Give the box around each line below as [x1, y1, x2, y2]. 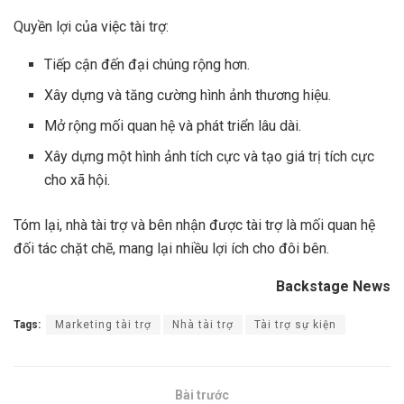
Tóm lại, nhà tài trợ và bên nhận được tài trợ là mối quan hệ [14, 216, 375, 234]
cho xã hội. [44, 171, 111, 189]
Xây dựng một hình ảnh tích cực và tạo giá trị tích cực [44, 148, 375, 166]
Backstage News [276, 278, 390, 296]
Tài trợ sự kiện [254, 318, 336, 332]
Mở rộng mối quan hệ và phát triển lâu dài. [44, 117, 302, 135]
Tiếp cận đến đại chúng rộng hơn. [44, 56, 251, 74]
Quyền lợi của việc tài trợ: [14, 18, 169, 36]
